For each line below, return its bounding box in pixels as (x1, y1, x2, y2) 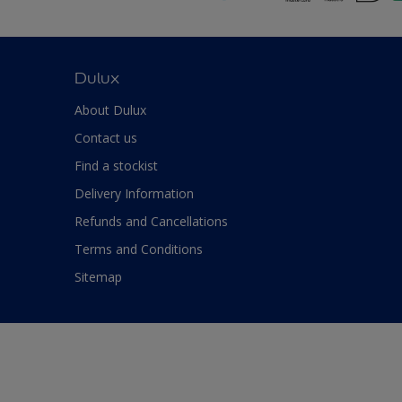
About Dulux (74, 100, 146, 118)
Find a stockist (74, 156, 158, 174)
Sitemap (74, 267, 122, 285)
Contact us (74, 128, 137, 146)
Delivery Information (74, 184, 194, 202)
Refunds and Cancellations (74, 212, 228, 230)
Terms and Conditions (74, 240, 203, 258)
